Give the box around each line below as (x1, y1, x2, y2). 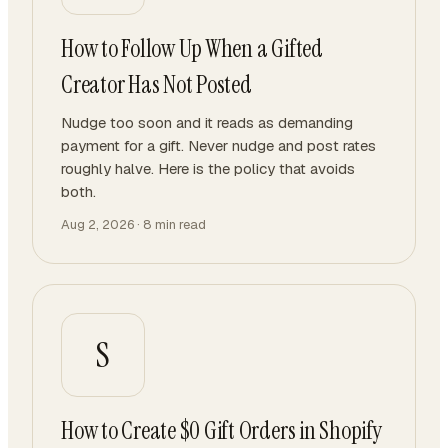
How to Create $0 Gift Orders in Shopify (61, 415, 382, 446)
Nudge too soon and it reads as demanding (61, 113, 353, 132)
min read (152, 216, 206, 233)
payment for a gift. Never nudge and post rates (61, 136, 376, 155)
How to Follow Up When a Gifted (61, 33, 323, 64)
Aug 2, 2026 (61, 216, 134, 233)
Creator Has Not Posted (61, 69, 252, 100)
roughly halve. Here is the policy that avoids (61, 159, 355, 178)
